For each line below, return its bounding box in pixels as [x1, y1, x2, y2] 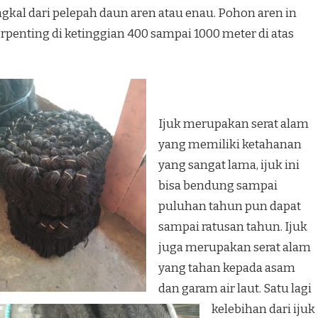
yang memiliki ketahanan [158, 137, 302, 153]
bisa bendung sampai [158, 178, 278, 194]
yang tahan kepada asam [158, 261, 295, 276]
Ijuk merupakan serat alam [158, 116, 309, 132]
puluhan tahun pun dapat [158, 199, 301, 214]
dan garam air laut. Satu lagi [158, 281, 312, 297]
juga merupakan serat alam [158, 240, 311, 256]
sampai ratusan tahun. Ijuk [158, 219, 307, 235]
